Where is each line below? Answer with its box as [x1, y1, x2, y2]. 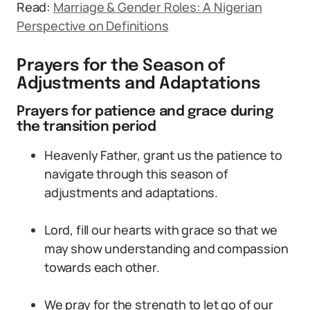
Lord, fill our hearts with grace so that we [44, 221, 278, 238]
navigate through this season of [44, 165, 228, 182]
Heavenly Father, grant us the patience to [44, 147, 282, 163]
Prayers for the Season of [17, 57, 226, 75]
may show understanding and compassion [44, 240, 289, 257]
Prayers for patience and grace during [17, 104, 273, 119]
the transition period [17, 120, 156, 134]
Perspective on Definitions [17, 17, 169, 34]
